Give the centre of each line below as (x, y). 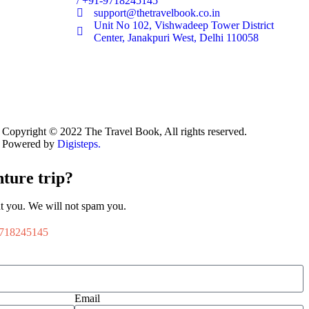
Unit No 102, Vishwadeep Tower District (184, 25)
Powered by (29, 143)
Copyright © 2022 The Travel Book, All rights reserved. (124, 131)
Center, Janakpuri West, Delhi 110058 (176, 37)
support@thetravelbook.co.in (157, 12)
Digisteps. (79, 143)
